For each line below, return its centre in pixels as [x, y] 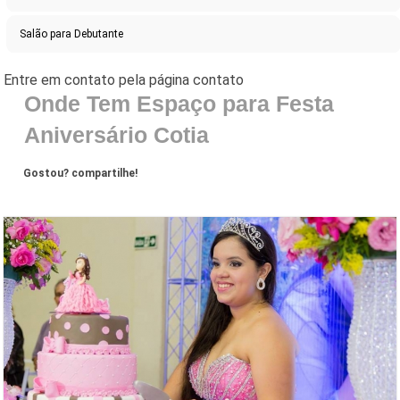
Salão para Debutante [72, 34]
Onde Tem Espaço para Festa [179, 104]
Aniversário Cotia [116, 135]
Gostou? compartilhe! [81, 174]
